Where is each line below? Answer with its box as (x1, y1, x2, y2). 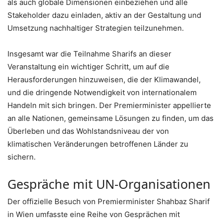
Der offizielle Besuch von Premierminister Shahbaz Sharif (7, 197, 210, 207)
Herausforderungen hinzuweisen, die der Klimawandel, (7, 75, 201, 85)
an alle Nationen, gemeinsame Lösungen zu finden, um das (7, 113, 214, 123)
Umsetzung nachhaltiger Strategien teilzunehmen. (7, 23, 184, 33)
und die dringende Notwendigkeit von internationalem (7, 88, 197, 98)
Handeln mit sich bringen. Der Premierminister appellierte (7, 101, 211, 111)
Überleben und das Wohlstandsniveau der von (7, 126, 169, 136)
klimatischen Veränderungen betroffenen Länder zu (7, 139, 188, 149)
